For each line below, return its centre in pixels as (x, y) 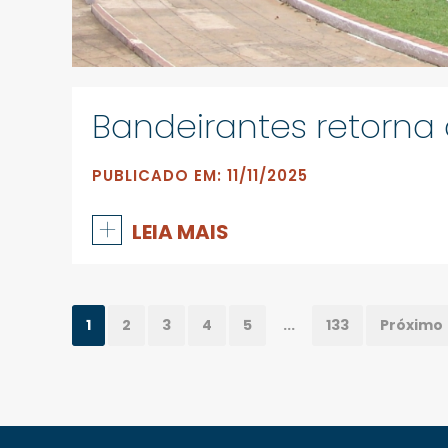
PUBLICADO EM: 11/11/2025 (200, 175)
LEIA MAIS (180, 231)
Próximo (411, 324)
